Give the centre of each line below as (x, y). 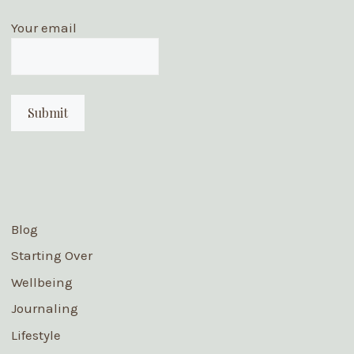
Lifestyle (36, 335)
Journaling (44, 308)
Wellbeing (41, 282)
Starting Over (51, 255)
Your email (43, 27)
